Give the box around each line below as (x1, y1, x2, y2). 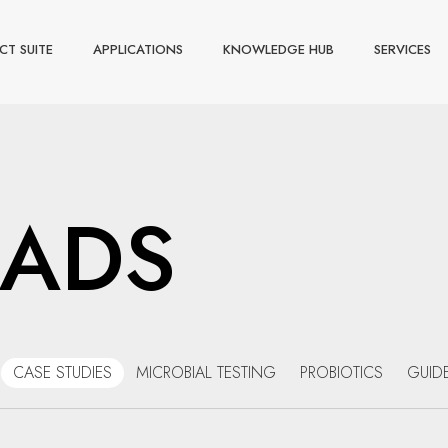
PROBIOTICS (300, 361, 383, 384)
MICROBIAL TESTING (136, 361, 276, 384)
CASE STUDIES (13, 361, 112, 384)
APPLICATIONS (93, 40, 183, 59)
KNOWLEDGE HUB (223, 40, 334, 59)
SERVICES (374, 40, 431, 59)
